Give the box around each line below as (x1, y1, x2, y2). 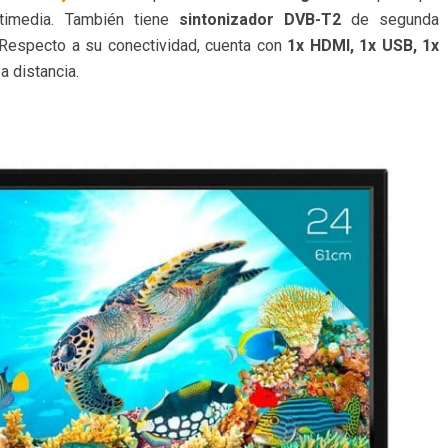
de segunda (340, 10, 440, 30)
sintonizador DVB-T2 (168, 10, 341, 30)
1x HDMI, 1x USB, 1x (281, 36, 439, 56)
